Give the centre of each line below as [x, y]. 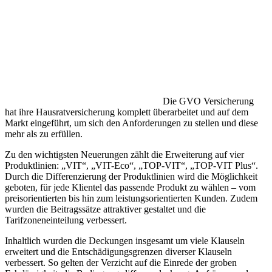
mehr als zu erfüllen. [44, 134]
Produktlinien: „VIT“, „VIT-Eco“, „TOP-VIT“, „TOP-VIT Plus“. [131, 165]
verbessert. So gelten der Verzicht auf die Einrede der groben [121, 262]
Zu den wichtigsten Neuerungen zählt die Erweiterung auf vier [124, 154]
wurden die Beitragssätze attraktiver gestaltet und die [105, 209]
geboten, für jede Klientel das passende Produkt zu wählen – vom [130, 187]
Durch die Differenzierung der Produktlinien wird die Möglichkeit [131, 176]
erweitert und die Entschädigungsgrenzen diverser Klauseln [118, 251]
